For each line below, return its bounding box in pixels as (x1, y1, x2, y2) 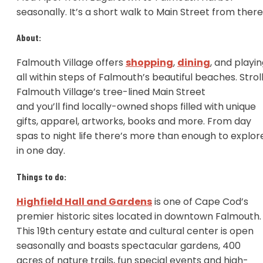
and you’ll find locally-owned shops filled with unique (16, 100, 256, 114)
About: (16, 32, 43, 43)
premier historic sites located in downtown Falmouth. (16, 209, 261, 223)
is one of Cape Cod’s (152, 194, 248, 208)
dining (177, 56, 210, 70)
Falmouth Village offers (16, 56, 126, 70)
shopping (126, 56, 173, 70)
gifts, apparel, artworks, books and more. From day (16, 114, 251, 129)
